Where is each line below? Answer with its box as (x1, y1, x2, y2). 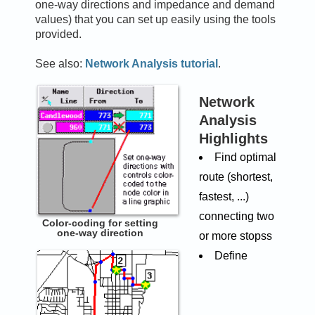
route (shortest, (198, 170, 273, 183)
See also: (34, 57, 85, 70)
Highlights (198, 130, 268, 146)
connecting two (198, 210, 274, 222)
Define (214, 249, 247, 262)
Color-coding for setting (42, 217, 159, 229)
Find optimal (214, 150, 276, 163)
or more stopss (198, 229, 272, 242)
